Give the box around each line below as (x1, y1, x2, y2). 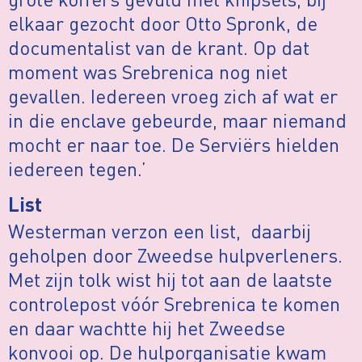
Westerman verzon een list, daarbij (8, 218, 311, 244)
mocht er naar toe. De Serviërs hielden (8, 132, 339, 158)
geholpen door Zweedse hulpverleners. (8, 242, 343, 268)
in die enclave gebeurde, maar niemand (8, 107, 347, 133)
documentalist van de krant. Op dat (8, 35, 309, 61)
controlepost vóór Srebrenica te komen (8, 291, 340, 317)
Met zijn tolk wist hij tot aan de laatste (8, 267, 332, 293)
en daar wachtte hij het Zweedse (8, 315, 285, 341)
